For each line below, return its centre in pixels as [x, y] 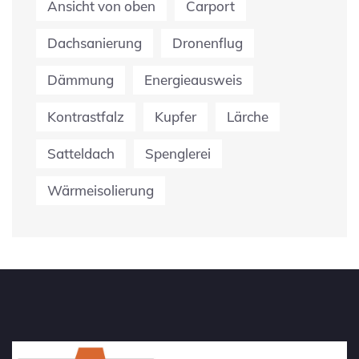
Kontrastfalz [86, 116]
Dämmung [81, 79]
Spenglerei [178, 153]
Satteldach [81, 153]
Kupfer [175, 116]
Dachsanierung [95, 42]
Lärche [248, 116]
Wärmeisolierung [101, 190]
